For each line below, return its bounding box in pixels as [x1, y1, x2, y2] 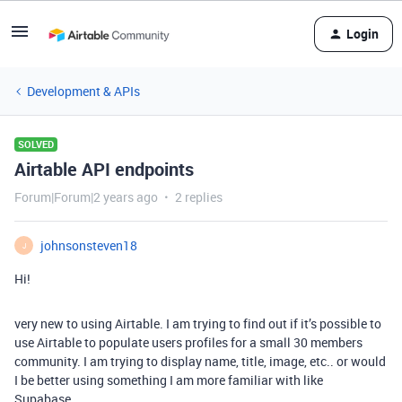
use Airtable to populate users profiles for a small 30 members [14, 334, 363, 351]
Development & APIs [27, 83, 140, 100]
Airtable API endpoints [14, 157, 194, 181]
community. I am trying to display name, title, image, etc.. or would [14, 353, 386, 370]
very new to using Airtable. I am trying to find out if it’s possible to [14, 315, 381, 332]
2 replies [175, 188, 223, 205]
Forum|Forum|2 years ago [14, 188, 158, 205]
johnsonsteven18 [40, 237, 137, 254]
